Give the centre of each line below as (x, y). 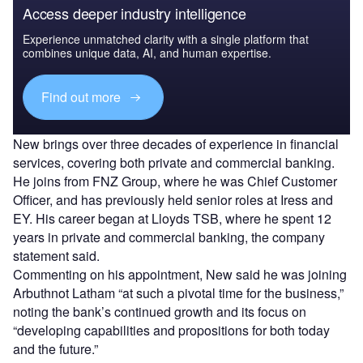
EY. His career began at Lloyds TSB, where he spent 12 (172, 218)
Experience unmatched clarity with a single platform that (166, 38)
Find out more (83, 97)
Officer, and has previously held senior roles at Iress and (173, 199)
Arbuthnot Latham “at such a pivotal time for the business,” (178, 293)
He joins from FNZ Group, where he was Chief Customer (175, 181)
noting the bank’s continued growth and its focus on (160, 311)
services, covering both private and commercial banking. (174, 162)
